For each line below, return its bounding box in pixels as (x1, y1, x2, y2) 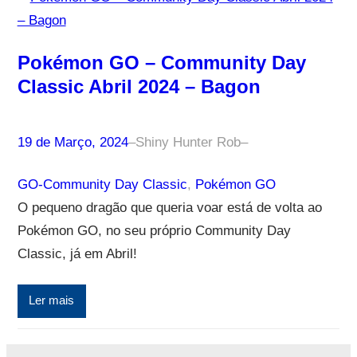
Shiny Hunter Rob (135, 134, 241, 150)
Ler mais (29, 294, 75, 308)
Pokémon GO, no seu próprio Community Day (17, 222, 291, 238)
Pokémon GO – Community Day (17, 51, 306, 73)
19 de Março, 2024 (17, 134, 128, 150)
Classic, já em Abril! (17, 245, 137, 261)
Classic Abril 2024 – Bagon (17, 75, 261, 97)
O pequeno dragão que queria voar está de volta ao (17, 199, 322, 215)
